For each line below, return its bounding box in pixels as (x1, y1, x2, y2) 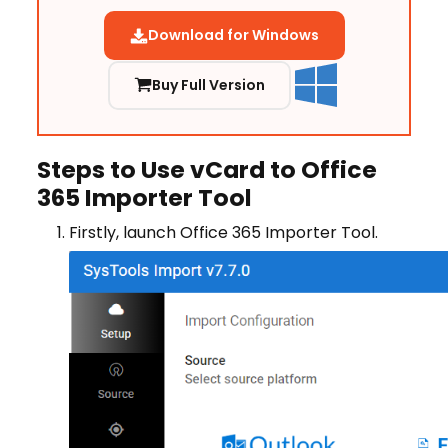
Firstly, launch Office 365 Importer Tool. (69, 221, 378, 245)
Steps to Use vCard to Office (37, 153, 377, 187)
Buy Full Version (151, 74, 265, 95)
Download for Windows (147, 25, 319, 46)
